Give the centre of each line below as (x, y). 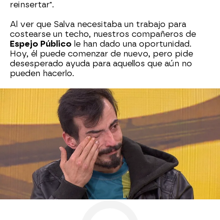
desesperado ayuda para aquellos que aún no (101, 64)
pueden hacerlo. (42, 74)
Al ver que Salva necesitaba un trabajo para (98, 25)
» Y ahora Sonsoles (123, 137)
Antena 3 (25, 137)
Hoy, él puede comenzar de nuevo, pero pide (101, 54)
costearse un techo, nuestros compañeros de (103, 34)
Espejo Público (41, 44)
